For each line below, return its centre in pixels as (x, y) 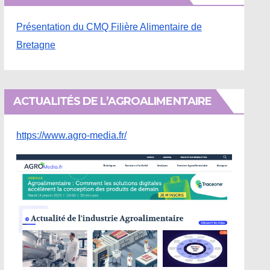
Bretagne (36, 45)
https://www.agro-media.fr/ (71, 135)
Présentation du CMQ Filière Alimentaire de (109, 27)
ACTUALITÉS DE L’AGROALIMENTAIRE (113, 101)
